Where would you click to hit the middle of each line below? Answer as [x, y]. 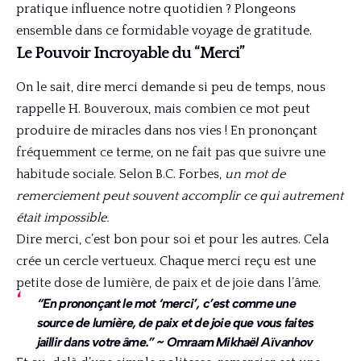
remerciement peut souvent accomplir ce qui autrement [180, 196]
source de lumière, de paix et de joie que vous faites [175, 323]
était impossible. [62, 218]
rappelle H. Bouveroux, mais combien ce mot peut [163, 109]
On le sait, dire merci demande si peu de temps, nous [171, 87]
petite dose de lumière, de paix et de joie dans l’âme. [168, 283]
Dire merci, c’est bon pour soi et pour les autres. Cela [172, 240]
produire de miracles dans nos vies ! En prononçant [167, 131]
